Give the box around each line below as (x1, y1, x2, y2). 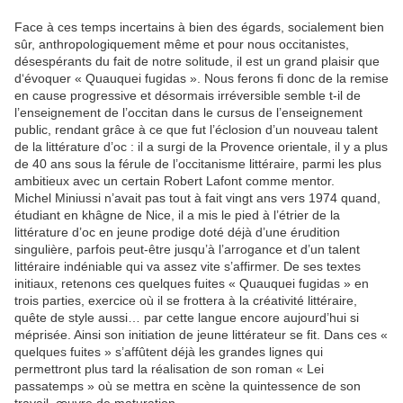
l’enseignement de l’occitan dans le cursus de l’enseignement (14, 105, 363, 121)
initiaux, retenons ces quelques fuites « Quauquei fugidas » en (14, 276, 369, 291)
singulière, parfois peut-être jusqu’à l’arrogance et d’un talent (14, 242, 360, 257)
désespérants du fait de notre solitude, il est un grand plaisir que (14, 54, 380, 69)
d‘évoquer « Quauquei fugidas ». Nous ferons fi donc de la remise (14, 71, 389, 86)
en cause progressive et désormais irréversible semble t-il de (14, 88, 361, 103)
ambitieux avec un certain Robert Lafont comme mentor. (14, 174, 335, 189)
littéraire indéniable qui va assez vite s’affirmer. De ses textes (14, 259, 361, 274)
